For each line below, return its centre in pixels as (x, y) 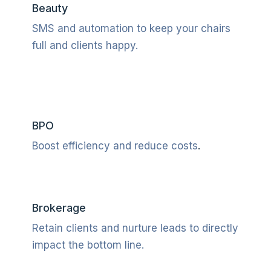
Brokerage (59, 208)
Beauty (50, 8)
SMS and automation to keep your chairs (131, 28)
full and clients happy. (85, 45)
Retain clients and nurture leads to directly (135, 228)
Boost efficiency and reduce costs (115, 146)
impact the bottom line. (88, 245)
